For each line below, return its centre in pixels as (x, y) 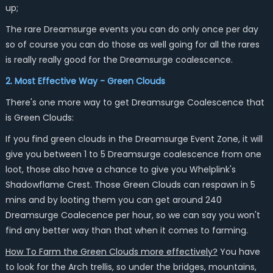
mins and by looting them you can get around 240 (113, 200)
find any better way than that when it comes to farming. (128, 230)
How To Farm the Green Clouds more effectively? (111, 252)
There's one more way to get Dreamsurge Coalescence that (135, 102)
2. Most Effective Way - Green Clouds (85, 81)
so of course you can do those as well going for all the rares (132, 44)
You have (239, 252)
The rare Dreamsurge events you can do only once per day (132, 29)
